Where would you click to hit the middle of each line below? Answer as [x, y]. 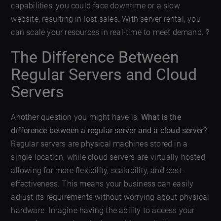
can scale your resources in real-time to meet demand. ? [110, 32]
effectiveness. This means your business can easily [102, 184]
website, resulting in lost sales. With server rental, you [106, 19]
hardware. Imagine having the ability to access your [103, 210]
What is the [161, 117]
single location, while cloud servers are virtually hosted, [109, 157]
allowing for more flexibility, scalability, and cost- [98, 170]
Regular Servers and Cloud [104, 74]
